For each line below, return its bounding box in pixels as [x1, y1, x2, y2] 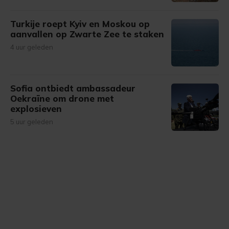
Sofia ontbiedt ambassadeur [10, 83, 135, 94]
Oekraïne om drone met [10, 93, 114, 104]
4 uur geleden [10, 43, 53, 51]
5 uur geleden [10, 118, 53, 126]
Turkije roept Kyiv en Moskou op [10, 18, 150, 29]
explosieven [10, 103, 62, 114]
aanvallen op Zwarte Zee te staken [10, 29, 164, 39]
